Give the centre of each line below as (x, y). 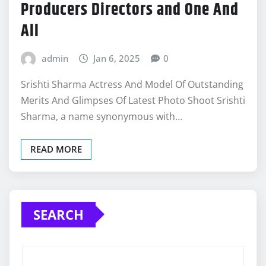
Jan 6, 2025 (117, 58)
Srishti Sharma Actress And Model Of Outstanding (132, 84)
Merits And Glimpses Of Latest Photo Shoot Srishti (133, 100)
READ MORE (56, 149)
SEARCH (58, 214)
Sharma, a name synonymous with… (102, 116)
